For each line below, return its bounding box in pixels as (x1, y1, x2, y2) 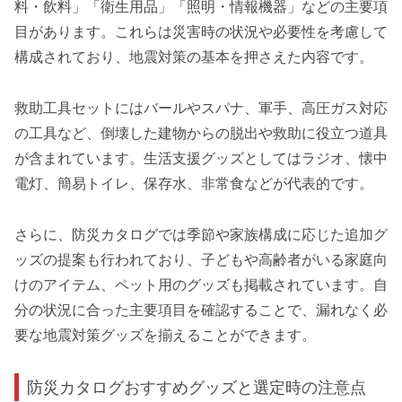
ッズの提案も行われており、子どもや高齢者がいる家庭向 (14, 251, 388, 267)
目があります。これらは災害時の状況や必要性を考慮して (14, 23, 388, 39)
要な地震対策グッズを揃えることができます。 (14, 327, 316, 343)
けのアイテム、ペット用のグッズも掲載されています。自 (14, 276, 388, 293)
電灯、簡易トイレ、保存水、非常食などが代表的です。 (14, 175, 373, 191)
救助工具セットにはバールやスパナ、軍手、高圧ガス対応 (14, 100, 388, 116)
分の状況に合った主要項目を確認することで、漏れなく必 (14, 301, 388, 318)
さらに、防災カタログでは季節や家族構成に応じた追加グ (14, 226, 388, 242)
